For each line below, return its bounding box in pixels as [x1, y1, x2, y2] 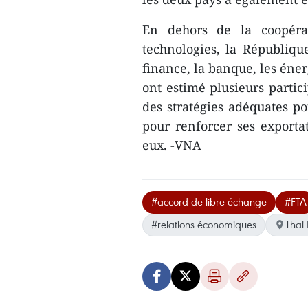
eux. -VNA [142, 137, 201, 153]
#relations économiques [151, 217, 256, 231]
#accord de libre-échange [151, 195, 267, 208]
